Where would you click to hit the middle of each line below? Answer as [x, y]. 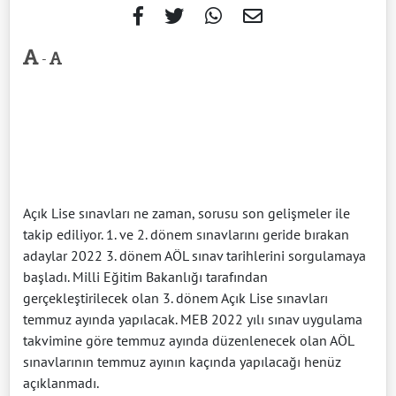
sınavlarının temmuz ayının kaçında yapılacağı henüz [182, 361]
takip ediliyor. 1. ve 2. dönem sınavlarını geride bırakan [186, 234]
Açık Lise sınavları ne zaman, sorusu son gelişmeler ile [187, 213]
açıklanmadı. [61, 382]
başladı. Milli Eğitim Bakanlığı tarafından [145, 276]
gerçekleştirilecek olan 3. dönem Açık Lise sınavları [175, 297]
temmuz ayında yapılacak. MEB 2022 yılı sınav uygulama [193, 319]
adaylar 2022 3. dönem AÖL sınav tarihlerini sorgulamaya [194, 255]
